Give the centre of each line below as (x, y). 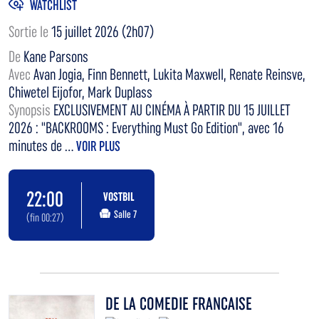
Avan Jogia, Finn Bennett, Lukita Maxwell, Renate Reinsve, (169, 75)
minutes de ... (42, 146)
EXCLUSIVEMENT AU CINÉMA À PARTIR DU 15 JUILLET (172, 110)
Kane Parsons (56, 57)
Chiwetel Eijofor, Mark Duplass (80, 93)
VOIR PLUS (98, 146)
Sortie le (30, 32)
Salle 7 (125, 215)
